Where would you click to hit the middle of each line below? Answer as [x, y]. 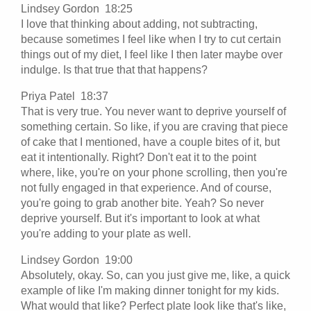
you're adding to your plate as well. [107, 233]
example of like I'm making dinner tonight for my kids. [150, 290]
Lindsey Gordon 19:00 [79, 260]
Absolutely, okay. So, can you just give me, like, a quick [155, 275]
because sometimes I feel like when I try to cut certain [151, 39]
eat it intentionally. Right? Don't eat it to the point [138, 157]
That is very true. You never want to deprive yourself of [153, 111]
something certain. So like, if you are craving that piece [154, 126]
